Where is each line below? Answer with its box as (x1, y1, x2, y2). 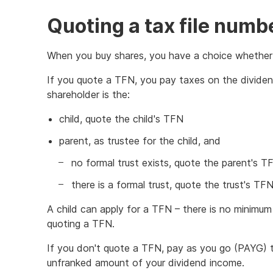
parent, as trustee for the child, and (59, 135, 221, 147)
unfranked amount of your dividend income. (47, 257, 244, 269)
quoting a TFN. (47, 218, 115, 230)
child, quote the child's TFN (59, 113, 183, 125)
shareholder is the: (47, 88, 130, 101)
